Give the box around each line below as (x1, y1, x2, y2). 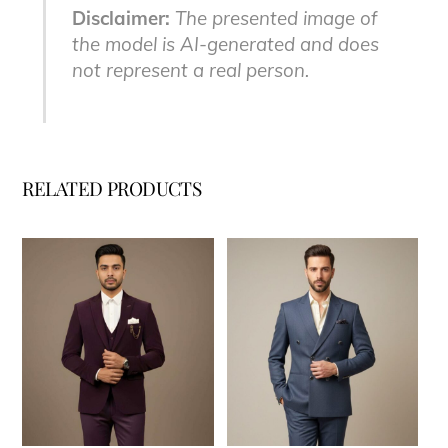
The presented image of (174, 6, 377, 31)
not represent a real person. (71, 58, 309, 83)
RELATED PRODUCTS (22, 174, 202, 201)
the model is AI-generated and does (71, 32, 379, 57)
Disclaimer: (71, 6, 170, 31)
